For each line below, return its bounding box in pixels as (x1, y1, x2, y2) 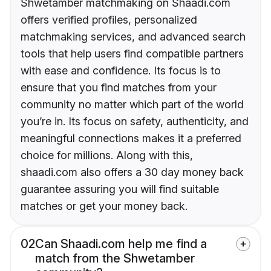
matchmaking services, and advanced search (21, 30, 246, 44)
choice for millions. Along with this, (21, 149, 193, 162)
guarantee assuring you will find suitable (21, 183, 219, 196)
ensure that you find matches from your (21, 81, 217, 94)
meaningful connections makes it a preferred (21, 132, 241, 145)
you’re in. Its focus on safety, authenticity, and (21, 115, 249, 128)
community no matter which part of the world (21, 98, 244, 111)
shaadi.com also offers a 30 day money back (21, 166, 244, 179)
